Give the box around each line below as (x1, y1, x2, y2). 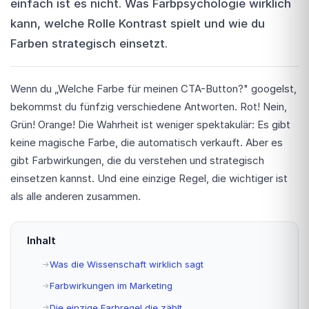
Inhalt (26, 234, 56, 248)
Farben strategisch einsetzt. (10, 36, 168, 50)
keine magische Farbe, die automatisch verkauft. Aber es (10, 136, 283, 149)
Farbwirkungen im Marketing (50, 280, 172, 292)
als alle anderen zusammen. (10, 190, 141, 203)
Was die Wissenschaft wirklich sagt (50, 259, 203, 270)
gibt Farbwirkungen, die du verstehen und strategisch (10, 154, 264, 167)
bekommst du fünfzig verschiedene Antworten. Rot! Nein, (10, 100, 287, 113)
